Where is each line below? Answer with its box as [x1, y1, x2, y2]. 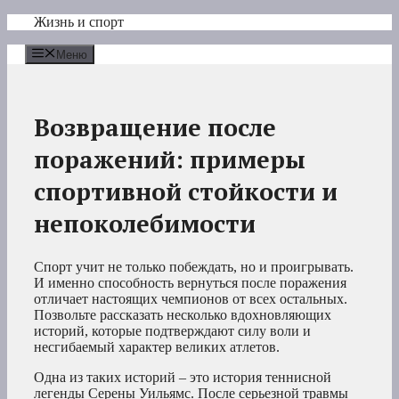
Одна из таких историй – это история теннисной [34, 370, 331, 386]
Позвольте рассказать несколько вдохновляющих [34, 307, 331, 323]
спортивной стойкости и [34, 175, 338, 208]
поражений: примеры [34, 142, 305, 175]
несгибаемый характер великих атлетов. [34, 339, 280, 355]
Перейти [6, 13, 59, 28]
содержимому [6, 45, 90, 61]
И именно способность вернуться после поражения [34, 275, 346, 291]
